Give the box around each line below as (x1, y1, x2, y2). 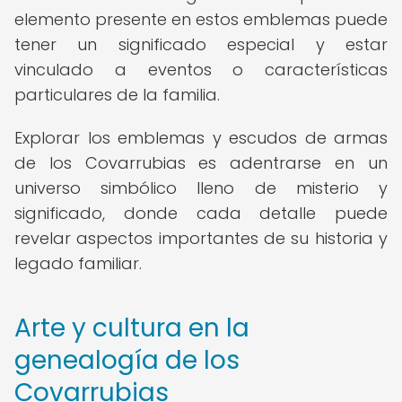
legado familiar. (14, 252, 142, 275)
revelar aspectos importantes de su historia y (14, 227, 388, 249)
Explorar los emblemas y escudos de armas (14, 127, 388, 149)
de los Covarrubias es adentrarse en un (14, 152, 388, 174)
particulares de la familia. (14, 83, 220, 106)
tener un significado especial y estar (14, 33, 388, 56)
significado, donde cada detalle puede (14, 202, 388, 224)
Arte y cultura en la (14, 310, 249, 345)
